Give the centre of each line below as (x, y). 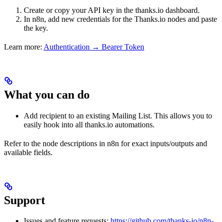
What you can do (47, 94)
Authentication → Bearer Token (94, 47)
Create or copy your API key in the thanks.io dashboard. (112, 10)
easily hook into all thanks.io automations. (89, 124)
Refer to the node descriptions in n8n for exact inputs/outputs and (106, 143)
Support (25, 200)
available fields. (28, 152)
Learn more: (24, 47)
